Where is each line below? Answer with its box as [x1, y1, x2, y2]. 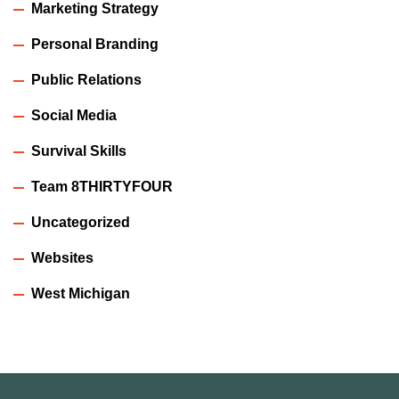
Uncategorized [31, 215, 130, 231]
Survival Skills [31, 143, 126, 159]
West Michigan [31, 286, 130, 302]
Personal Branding [31, 37, 159, 53]
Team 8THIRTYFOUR [31, 179, 173, 195]
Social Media [31, 108, 117, 124]
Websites [31, 250, 94, 266]
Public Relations [31, 72, 142, 88]
